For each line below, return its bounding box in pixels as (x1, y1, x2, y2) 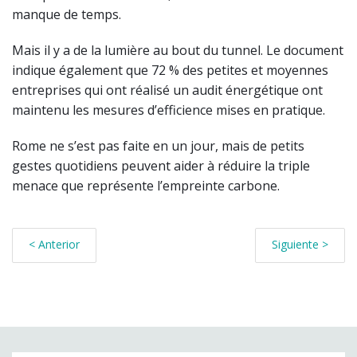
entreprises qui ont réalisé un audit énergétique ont (12, 81, 323, 100)
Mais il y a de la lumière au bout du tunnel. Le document (12, 41, 343, 60)
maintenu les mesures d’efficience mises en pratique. (12, 101, 325, 120)
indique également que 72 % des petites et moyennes (12, 61, 328, 80)
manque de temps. (12, 6, 121, 24)
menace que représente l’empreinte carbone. (12, 177, 280, 195)
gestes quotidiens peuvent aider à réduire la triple (12, 157, 310, 175)
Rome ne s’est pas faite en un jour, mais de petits (12, 137, 304, 155)
